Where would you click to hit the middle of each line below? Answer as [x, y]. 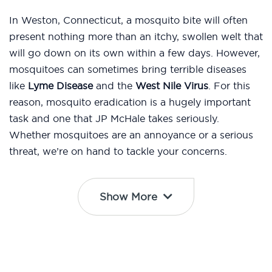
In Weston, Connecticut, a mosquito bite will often [128, 20]
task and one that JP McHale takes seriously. [114, 119]
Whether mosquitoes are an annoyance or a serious [131, 135]
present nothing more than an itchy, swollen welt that [136, 37]
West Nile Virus [172, 86]
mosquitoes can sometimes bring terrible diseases [128, 70]
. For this [229, 86]
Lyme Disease [60, 86]
